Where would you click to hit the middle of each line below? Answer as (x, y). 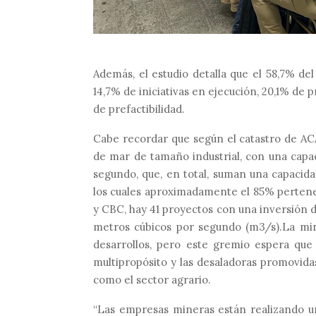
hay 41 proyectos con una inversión (218, 209)
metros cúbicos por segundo (170, 226)
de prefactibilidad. (139, 109)
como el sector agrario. (152, 279)
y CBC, (111, 209)
